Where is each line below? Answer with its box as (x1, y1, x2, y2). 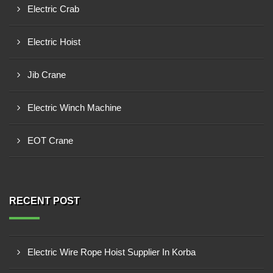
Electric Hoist (27, 37, 80, 47)
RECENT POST (9, 196, 80, 206)
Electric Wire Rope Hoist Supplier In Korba (27, 247, 196, 257)
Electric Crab (27, 4, 79, 14)
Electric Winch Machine (27, 102, 121, 113)
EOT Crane (27, 135, 73, 146)
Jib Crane (27, 69, 66, 80)
